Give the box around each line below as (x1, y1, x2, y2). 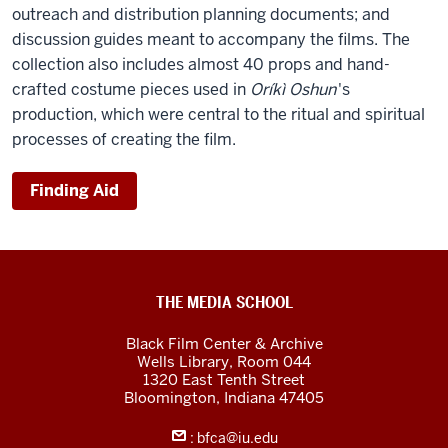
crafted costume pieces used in (12, 79, 250, 101)
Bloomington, (124, 388, 224, 408)
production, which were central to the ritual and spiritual (12, 104, 425, 126)
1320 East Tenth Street (143, 370, 305, 390)
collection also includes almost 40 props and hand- (12, 54, 390, 76)
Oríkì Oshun (250, 79, 336, 101)
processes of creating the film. (12, 129, 236, 151)
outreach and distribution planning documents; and (12, 4, 390, 26)
